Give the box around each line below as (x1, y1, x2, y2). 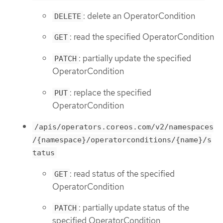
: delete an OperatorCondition (83, 10, 195, 21)
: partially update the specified (79, 52, 191, 64)
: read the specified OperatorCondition (70, 31, 214, 43)
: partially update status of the (79, 202, 189, 214)
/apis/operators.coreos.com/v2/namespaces (34, 122, 214, 132)
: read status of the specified (70, 168, 175, 179)
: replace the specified (70, 87, 151, 98)
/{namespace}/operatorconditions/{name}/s (32, 135, 212, 145)
